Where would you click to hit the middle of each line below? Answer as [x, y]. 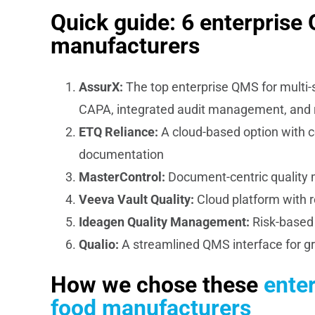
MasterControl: [122, 176]
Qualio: [98, 244]
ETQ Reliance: [118, 131]
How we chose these [157, 285]
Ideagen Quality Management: [164, 221]
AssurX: [101, 86]
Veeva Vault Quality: [136, 199]
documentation [121, 154]
